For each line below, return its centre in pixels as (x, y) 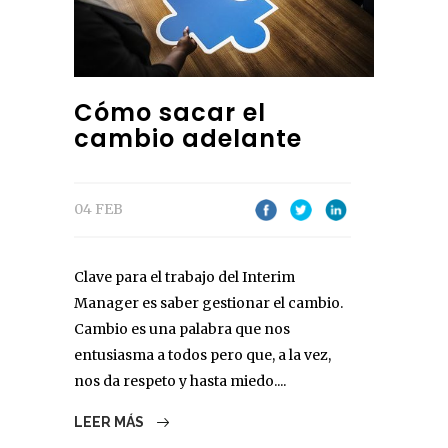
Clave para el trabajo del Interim (184, 277)
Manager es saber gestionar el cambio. (208, 303)
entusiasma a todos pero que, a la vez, (202, 355)
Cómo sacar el (170, 113)
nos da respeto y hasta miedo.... (180, 381)
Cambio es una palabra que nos (182, 329)
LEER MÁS (110, 422)
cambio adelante (188, 139)
